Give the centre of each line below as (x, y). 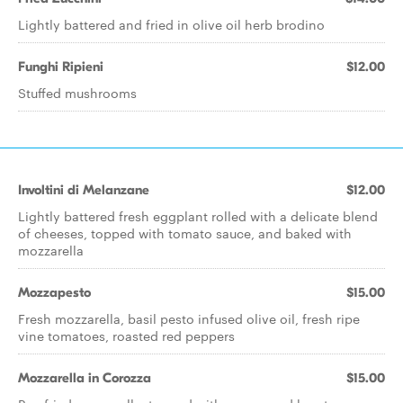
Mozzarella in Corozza (85, 378)
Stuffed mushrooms (77, 93)
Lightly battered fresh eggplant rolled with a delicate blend (198, 216)
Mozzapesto (54, 292)
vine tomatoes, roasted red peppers (126, 336)
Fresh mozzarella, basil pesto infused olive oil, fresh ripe (189, 318)
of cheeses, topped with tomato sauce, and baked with (185, 233)
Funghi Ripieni (61, 67)
